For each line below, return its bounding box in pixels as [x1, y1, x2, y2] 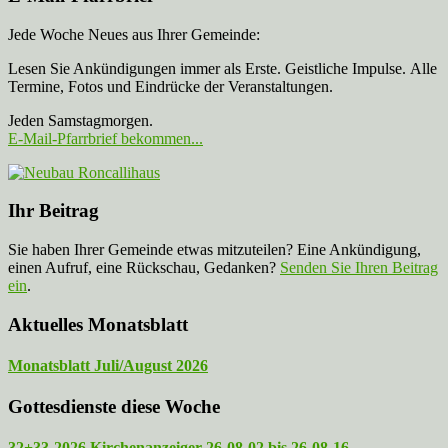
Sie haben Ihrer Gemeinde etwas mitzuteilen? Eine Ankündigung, [8, 240, 421, 258]
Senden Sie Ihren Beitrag [280, 258, 438, 276]
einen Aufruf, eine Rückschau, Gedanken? [8, 258, 280, 276]
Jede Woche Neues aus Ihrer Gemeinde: [8, 25, 260, 43]
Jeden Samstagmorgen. [8, 111, 153, 129]
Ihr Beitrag [8, 200, 99, 222]
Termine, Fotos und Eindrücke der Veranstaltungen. [8, 77, 333, 95]
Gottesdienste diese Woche [8, 396, 220, 418]
